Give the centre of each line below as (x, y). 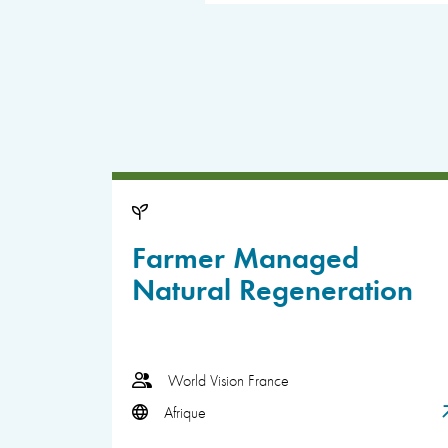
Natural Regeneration (272, 287)
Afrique (185, 411)
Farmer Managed (245, 255)
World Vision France (228, 379)
